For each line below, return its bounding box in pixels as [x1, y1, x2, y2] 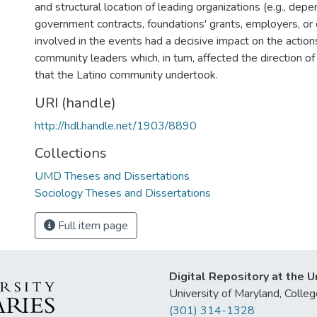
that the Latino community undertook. [35, 67, 218, 83]
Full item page [55, 218, 128, 234]
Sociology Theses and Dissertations [35, 185, 211, 201]
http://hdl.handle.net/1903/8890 [35, 118, 197, 134]
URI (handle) [35, 93, 116, 113]
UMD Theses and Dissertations [35, 168, 190, 184]
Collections [35, 144, 107, 163]
